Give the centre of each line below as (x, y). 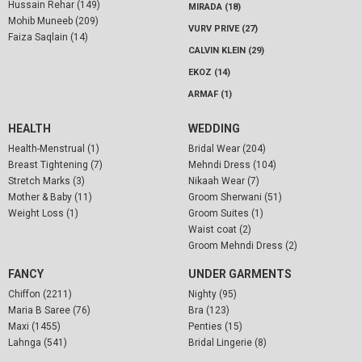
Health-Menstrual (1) (54, 148)
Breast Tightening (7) (55, 164)
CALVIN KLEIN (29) (226, 50)
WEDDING (214, 128)
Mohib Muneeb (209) (53, 21)
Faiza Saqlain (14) (48, 37)
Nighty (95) (212, 294)
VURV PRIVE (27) (223, 28)
